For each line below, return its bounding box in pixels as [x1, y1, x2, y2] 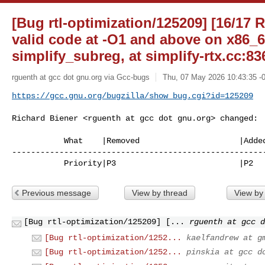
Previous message [22, 188, 91, 198]
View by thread [131, 188, 188, 198]
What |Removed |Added [12, 135, 64, 146]
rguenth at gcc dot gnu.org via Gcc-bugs [12, 72, 150, 82]
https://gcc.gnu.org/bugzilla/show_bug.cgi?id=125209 [12, 91, 253, 101]
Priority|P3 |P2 [64, 158, 253, 168]
